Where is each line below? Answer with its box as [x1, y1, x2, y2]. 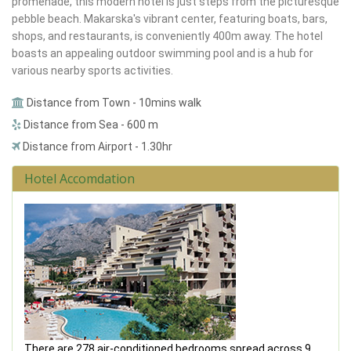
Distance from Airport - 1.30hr [20, 139, 172, 153]
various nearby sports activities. [12, 63, 173, 77]
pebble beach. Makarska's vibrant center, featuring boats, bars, [12, 12, 327, 25]
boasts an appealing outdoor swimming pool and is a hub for [12, 46, 313, 60]
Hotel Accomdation [24, 169, 135, 187]
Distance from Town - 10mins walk [24, 96, 201, 109]
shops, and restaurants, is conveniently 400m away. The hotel [12, 29, 323, 42]
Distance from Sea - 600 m [21, 118, 158, 131]
